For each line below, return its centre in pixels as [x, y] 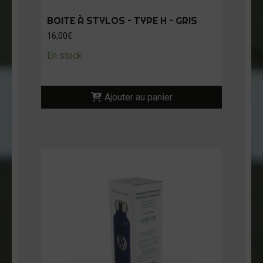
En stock [65, 56]
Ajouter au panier [138, 97]
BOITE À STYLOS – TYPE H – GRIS [122, 21]
